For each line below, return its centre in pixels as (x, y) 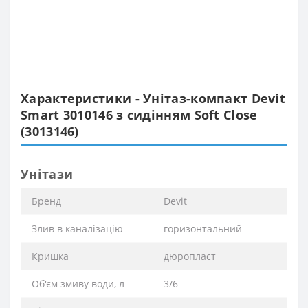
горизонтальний (203, 229)
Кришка (50, 256)
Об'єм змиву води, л (78, 284)
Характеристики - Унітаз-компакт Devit (153, 99)
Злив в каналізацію (77, 229)
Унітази (47, 174)
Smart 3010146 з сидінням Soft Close (139, 115)
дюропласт (190, 256)
